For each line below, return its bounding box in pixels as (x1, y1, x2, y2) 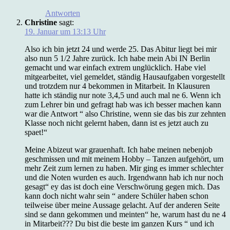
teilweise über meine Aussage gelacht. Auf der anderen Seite (25, 200, 220, 209)
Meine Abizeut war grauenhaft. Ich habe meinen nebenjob (25, 145, 213, 154)
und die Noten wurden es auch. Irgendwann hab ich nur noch (25, 172, 223, 182)
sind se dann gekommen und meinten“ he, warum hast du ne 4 (25, 209, 226, 219)
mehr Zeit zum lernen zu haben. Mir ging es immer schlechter (25, 163, 223, 172)
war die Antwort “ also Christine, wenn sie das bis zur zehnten (25, 109, 226, 118)
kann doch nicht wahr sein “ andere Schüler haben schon (25, 191, 208, 200)
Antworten (45, 8, 80, 17)
